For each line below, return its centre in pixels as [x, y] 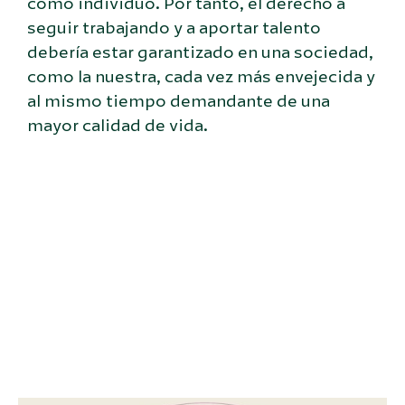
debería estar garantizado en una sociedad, [200, 52]
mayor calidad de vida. [118, 125]
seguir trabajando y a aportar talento [174, 28]
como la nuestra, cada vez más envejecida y [201, 76]
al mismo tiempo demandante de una [179, 101]
